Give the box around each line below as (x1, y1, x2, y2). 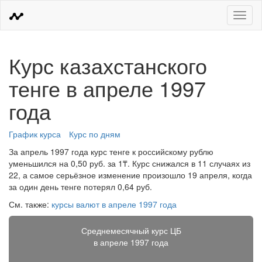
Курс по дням (69, 128, 120, 140)
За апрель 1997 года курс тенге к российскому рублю (9, 146, 213, 157)
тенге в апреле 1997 (9, 73, 206, 103)
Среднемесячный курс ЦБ (81, 225, 181, 236)
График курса (9, 128, 61, 140)
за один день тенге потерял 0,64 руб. (9, 181, 152, 192)
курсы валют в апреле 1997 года (51, 198, 177, 210)
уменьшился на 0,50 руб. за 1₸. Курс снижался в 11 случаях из (9, 157, 250, 169)
